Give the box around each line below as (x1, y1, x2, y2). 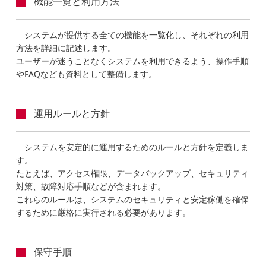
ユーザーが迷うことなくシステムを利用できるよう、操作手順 (16, 55, 249, 66)
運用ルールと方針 (34, 106, 110, 120)
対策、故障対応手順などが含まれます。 (16, 180, 166, 192)
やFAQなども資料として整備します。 (16, 68, 157, 80)
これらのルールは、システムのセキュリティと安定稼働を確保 (16, 193, 249, 205)
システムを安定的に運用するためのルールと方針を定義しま (24, 141, 249, 153)
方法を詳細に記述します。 (16, 42, 116, 53)
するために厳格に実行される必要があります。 (16, 206, 191, 218)
